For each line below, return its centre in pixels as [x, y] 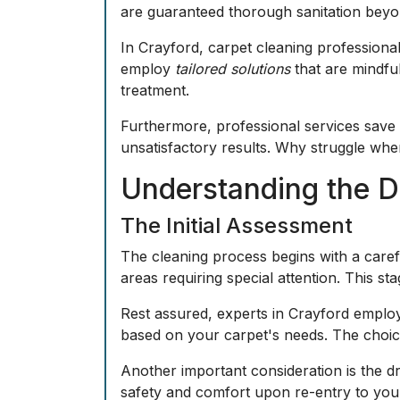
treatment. [155, 90]
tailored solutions [233, 69]
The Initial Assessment [237, 225]
